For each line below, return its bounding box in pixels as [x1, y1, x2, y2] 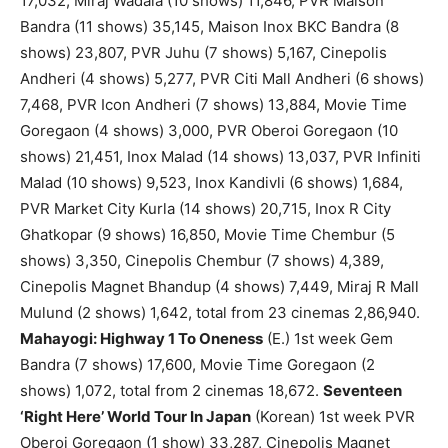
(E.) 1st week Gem [263, 329, 393, 349]
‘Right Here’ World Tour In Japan [20, 407, 251, 427]
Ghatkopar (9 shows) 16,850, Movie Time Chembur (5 [20, 225, 395, 245]
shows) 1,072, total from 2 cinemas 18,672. [20, 381, 323, 401]
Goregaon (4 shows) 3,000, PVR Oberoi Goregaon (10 [20, 121, 398, 141]
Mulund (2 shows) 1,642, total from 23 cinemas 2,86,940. [20, 303, 420, 323]
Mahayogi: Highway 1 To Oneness [20, 329, 263, 349]
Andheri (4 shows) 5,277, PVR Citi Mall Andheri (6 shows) [20, 69, 424, 89]
